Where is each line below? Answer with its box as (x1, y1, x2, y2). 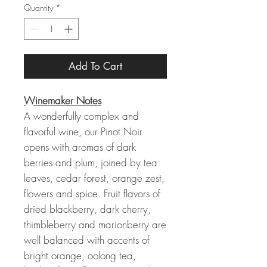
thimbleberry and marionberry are (24, 218, 166, 231)
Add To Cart (69, 60, 122, 73)
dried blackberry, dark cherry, (24, 202, 151, 216)
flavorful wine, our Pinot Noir (24, 125, 142, 138)
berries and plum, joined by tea (24, 156, 157, 169)
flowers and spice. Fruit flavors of (24, 187, 160, 200)
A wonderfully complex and (24, 109, 139, 123)
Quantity (24, 2, 53, 13)
